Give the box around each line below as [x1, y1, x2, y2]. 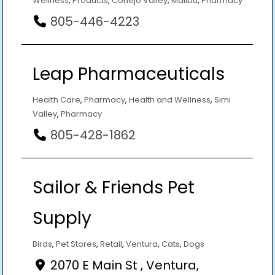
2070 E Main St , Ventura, [50, 256, 199, 274]
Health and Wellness [129, 93, 211, 106]
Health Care [33, 93, 80, 106]
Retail [100, 238, 122, 250]
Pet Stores [56, 238, 96, 250]
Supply [33, 206, 91, 230]
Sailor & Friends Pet [33, 175, 195, 199]
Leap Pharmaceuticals [33, 61, 225, 86]
